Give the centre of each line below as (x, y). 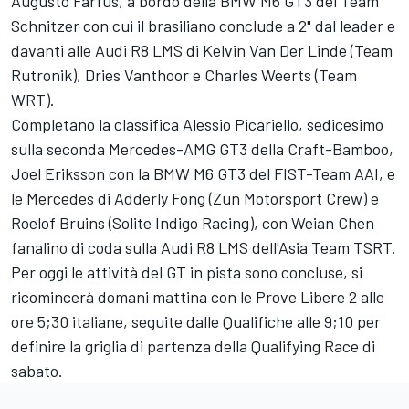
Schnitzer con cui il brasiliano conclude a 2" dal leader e (203, 26)
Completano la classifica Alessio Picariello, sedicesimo (197, 125)
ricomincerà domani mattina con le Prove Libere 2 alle (198, 297)
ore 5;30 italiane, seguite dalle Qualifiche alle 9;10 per (196, 322)
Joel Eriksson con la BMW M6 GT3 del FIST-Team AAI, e (203, 174)
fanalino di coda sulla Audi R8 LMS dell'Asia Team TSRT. (204, 248)
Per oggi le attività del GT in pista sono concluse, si (187, 273)
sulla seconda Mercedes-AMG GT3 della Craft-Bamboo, (202, 149)
